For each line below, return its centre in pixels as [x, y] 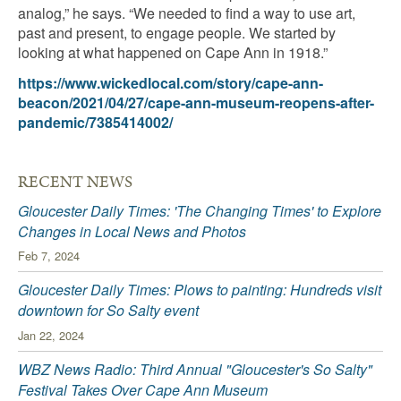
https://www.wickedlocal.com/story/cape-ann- [171, 82]
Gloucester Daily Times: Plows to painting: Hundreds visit [200, 290]
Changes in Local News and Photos [132, 231]
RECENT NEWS [75, 182]
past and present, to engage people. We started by [177, 32]
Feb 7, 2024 [49, 256]
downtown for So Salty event [108, 311]
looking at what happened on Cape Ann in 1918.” [173, 52]
